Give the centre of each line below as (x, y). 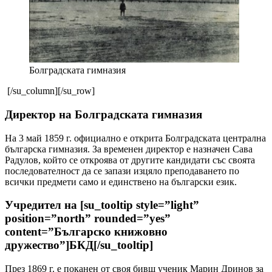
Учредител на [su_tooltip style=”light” (102, 205)
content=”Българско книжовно (86, 232)
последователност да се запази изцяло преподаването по (122, 171)
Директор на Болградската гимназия (104, 114)
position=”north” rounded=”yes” (88, 219)
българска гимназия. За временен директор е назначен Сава (129, 149)
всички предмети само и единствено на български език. (121, 182)
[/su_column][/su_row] (50, 91)
